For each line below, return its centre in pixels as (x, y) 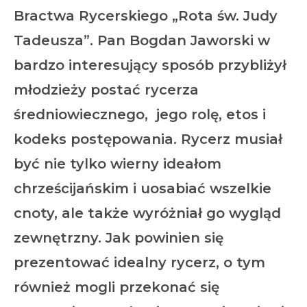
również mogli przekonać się (116, 287)
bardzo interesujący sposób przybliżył (150, 65)
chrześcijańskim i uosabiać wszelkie (143, 189)
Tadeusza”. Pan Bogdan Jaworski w (142, 41)
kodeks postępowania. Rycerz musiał (148, 139)
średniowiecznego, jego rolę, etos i (140, 115)
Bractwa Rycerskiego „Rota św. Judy (146, 16)
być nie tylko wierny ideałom (118, 164)
